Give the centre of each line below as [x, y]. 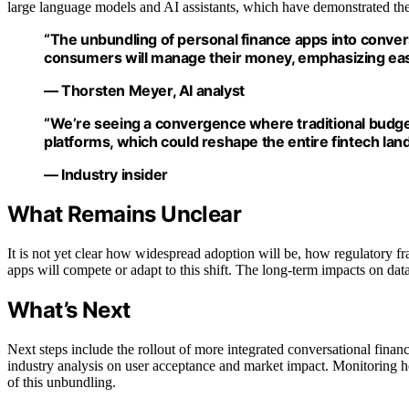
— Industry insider [106, 174]
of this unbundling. [62, 383]
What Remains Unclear [124, 215]
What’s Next [69, 310]
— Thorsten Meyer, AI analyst [144, 90]
